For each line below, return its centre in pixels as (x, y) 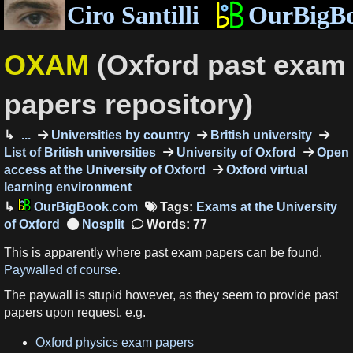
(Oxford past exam (221, 65)
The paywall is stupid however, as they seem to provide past (171, 295)
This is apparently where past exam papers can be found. (163, 253)
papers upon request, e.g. (75, 312)
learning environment (68, 187)
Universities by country (119, 135)
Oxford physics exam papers (115, 342)
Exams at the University (266, 206)
